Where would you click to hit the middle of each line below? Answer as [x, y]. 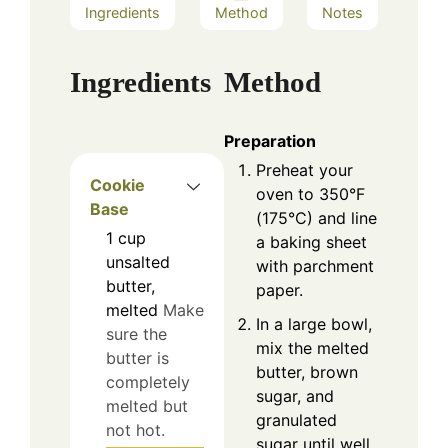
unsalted [138, 262]
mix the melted [312, 348]
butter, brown [307, 372]
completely [148, 382]
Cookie [117, 185]
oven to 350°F [310, 194]
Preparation [270, 141]
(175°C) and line [316, 218]
